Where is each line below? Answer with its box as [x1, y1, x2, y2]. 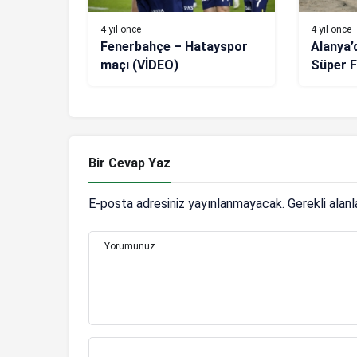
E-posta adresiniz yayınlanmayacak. [88, 195, 284, 211]
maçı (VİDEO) [100, 57, 178, 73]
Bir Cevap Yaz [88, 155, 171, 171]
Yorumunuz [104, 240, 155, 252]
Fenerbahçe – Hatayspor [100, 38, 248, 54]
